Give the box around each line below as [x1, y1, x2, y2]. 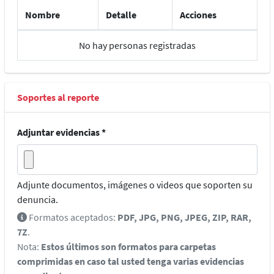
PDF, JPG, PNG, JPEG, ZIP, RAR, [117, 211, 251, 224]
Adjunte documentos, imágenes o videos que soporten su [17, 179, 253, 191]
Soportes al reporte [17, 91, 99, 104]
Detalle [105, 9, 136, 21]
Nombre [24, 9, 60, 21]
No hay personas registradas [78, 39, 196, 52]
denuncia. [17, 193, 58, 206]
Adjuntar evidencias [17, 126, 102, 139]
